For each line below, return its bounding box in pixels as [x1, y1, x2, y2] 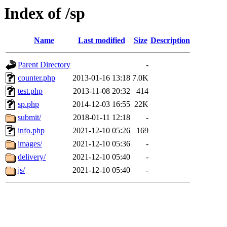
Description [150, 36, 190, 45]
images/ [18, 139, 42, 148]
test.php [18, 87, 43, 96]
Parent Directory [18, 60, 70, 69]
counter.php [18, 73, 55, 83]
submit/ [18, 113, 41, 122]
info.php [18, 126, 45, 135]
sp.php [18, 100, 39, 109]
